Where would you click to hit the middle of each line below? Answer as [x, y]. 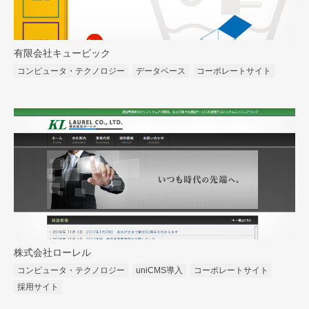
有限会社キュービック [62, 54]
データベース [161, 71]
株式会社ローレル [52, 253]
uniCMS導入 [159, 271]
